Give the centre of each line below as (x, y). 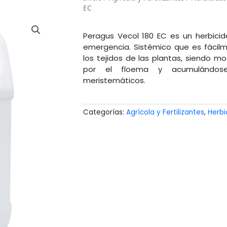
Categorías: (103, 112)
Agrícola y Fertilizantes (165, 112)
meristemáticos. (114, 80)
